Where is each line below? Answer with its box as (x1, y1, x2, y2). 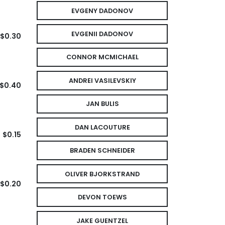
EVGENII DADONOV (71, 30, 133, 39)
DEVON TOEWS (77, 193, 127, 202)
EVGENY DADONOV (71, 6, 133, 15)
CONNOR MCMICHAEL (66, 53, 139, 62)
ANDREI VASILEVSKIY (68, 76, 136, 85)
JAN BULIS (85, 99, 119, 108)
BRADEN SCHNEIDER (69, 146, 135, 155)
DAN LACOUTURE (74, 123, 130, 132)
